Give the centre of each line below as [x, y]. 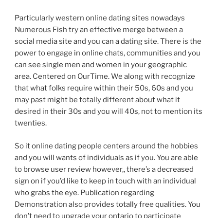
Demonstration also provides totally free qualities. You [108, 204]
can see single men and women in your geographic [101, 65]
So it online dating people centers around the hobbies [106, 146]
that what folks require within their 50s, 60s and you [104, 88]
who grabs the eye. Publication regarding [84, 192]
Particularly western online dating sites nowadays [100, 18]
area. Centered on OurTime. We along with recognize [105, 77]
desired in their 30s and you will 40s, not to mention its [109, 112]
